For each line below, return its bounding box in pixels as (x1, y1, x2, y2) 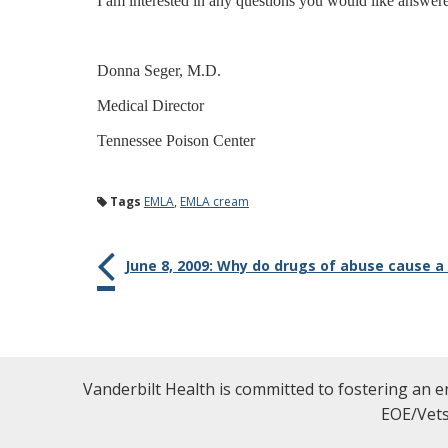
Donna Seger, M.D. (97, 62, 221, 79)
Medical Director (97, 97, 204, 114)
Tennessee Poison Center (97, 132, 255, 149)
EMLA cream (180, 193, 249, 210)
